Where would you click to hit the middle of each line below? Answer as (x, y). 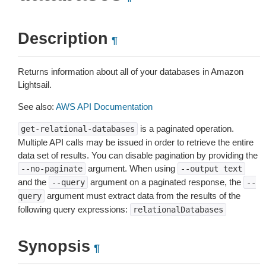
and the (33, 182)
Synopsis (54, 246)
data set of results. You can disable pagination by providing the (138, 155)
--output (199, 169)
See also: (37, 107)
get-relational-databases (78, 129)
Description (63, 39)
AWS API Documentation (104, 107)
